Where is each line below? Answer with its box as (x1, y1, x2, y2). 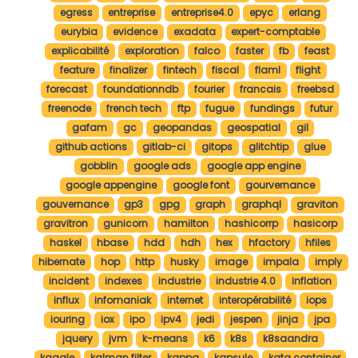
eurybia (60, 25, 97, 39)
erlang (288, 6, 321, 20)
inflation (291, 274, 332, 288)
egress (59, 6, 93, 20)
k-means (142, 332, 189, 346)
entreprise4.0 (171, 6, 233, 20)
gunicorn (103, 217, 149, 231)
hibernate (38, 255, 86, 269)
